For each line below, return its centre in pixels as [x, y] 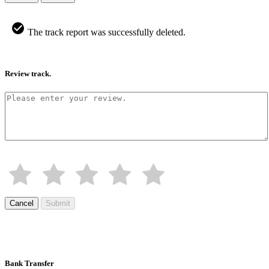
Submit [58, 204]
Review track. [28, 73]
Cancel [22, 204]
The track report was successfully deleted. [105, 32]
